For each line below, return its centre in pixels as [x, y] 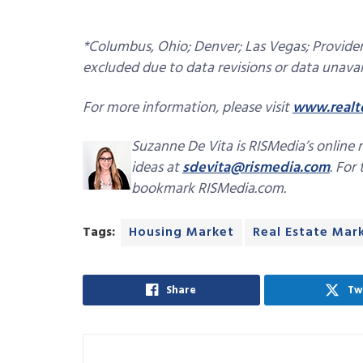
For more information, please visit [188, 108]
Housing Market [181, 232]
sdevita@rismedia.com [256, 169]
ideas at [157, 169]
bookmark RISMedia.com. [209, 190]
